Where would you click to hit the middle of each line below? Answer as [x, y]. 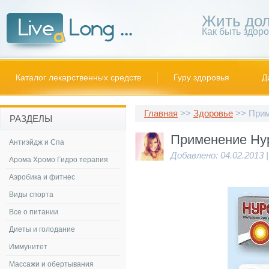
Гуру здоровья [201, 77]
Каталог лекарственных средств [78, 77]
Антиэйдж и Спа [37, 142]
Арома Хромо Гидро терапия [59, 159]
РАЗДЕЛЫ [31, 119]
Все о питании [34, 212]
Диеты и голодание [42, 229]
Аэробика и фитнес [42, 177]
